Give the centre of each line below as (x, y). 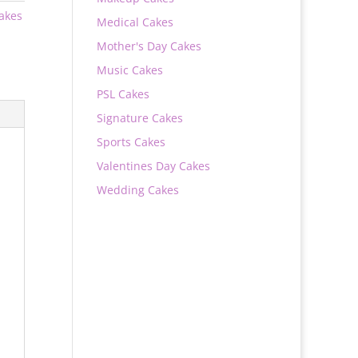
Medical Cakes (135, 22)
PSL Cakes (123, 94)
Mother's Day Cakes (149, 46)
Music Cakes (129, 70)
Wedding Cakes (137, 190)
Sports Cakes (131, 142)
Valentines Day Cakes (153, 166)
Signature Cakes (139, 118)
